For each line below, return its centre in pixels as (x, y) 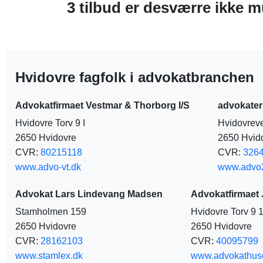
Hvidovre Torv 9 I (50, 123)
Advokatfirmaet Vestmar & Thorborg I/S (102, 105)
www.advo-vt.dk (48, 167)
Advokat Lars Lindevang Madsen (89, 194)
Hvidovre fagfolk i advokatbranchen (135, 77)
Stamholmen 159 (51, 212)
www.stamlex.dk (49, 256)
